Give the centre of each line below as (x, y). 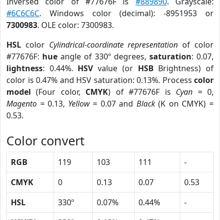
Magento (22, 104)
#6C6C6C (23, 13)
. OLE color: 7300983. (76, 25)
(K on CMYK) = (184, 104)
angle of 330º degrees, (103, 56)
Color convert (45, 140)
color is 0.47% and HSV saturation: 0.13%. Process (100, 80)
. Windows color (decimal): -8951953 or (126, 13)
